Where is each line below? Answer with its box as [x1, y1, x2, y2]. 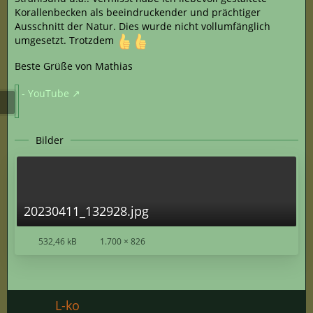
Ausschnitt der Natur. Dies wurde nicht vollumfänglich [15, 19, 270, 33]
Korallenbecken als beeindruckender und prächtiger [15, 5, 261, 19]
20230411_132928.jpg [24, 202, 149, 219]
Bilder [36, 133, 64, 147]
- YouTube [22, 86, 69, 100]
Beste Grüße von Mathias [15, 59, 133, 73]
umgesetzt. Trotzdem [15, 33, 117, 47]
